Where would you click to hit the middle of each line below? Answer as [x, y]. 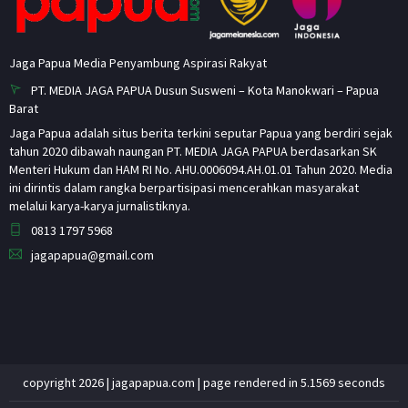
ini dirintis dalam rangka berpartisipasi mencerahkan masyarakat [184, 188]
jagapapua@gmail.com [92, 255]
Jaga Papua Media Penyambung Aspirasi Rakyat [138, 63]
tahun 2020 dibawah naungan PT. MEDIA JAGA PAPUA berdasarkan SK [193, 152]
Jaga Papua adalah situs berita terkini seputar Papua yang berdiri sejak [201, 133]
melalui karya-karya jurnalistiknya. [100, 206]
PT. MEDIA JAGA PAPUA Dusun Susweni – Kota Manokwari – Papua [205, 91]
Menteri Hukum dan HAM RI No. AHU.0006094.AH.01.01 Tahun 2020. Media [201, 170]
